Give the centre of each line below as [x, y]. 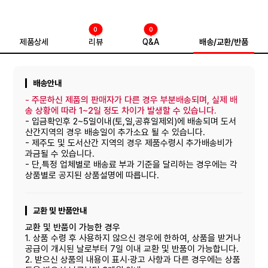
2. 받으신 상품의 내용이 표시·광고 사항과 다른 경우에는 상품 [133, 260]
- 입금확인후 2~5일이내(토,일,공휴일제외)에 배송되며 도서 [131, 121]
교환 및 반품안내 [60, 211]
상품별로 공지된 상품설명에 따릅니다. [92, 175]
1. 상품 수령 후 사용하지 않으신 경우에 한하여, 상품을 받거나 [133, 238]
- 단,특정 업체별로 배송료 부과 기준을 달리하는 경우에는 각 [132, 165]
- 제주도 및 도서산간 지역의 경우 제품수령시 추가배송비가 [129, 143]
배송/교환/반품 [223, 42]
